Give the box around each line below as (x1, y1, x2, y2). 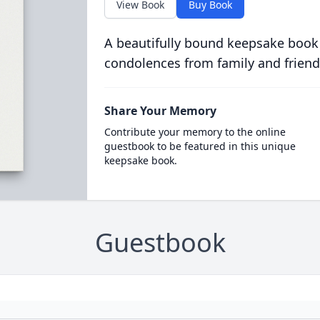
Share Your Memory (104, 103, 216, 119)
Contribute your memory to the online (104, 125, 286, 139)
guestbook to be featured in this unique (104, 139, 296, 153)
